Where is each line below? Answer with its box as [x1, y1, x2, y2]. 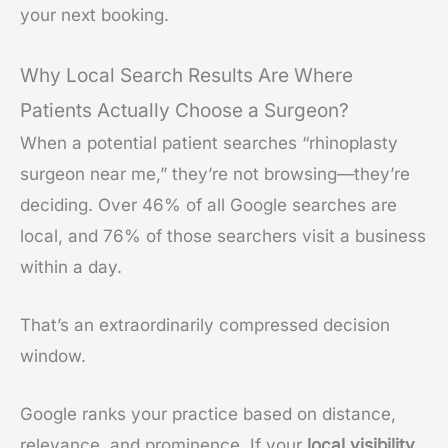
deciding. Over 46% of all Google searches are [20, 194, 397, 215]
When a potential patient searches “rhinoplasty [20, 132, 398, 153]
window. [20, 346, 86, 367]
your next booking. [20, 4, 169, 25]
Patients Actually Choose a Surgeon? [20, 98, 349, 122]
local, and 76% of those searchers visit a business [20, 225, 426, 246]
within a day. [20, 256, 122, 277]
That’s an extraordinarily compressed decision [20, 315, 390, 336]
